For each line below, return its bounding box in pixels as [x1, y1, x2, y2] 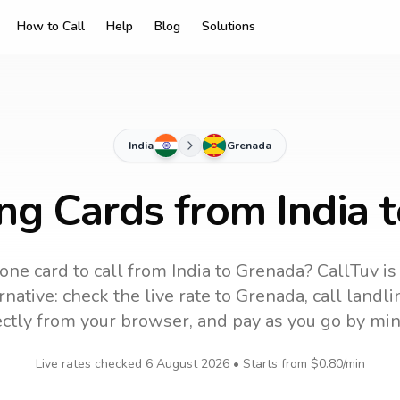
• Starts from [229, 355, 311, 372]
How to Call [17, 18, 85, 35]
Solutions [202, 18, 255, 35]
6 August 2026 [145, 355, 229, 372]
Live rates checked [35, 355, 146, 372]
